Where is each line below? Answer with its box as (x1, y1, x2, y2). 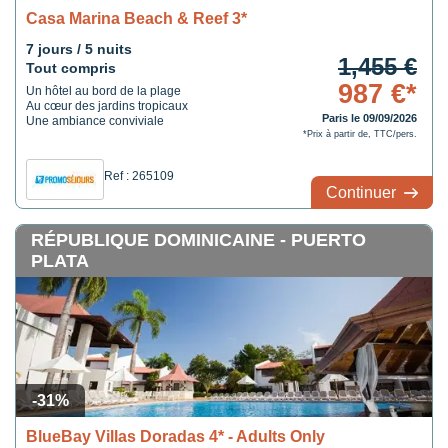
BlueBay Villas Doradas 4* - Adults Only (26, 428, 325, 445)
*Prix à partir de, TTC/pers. (302, 129, 417, 139)
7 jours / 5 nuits (26, 41, 132, 57)
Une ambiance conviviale (26, 114, 164, 128)
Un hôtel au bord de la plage (26, 84, 181, 98)
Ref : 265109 (104, 169, 174, 183)
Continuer (326, 184, 400, 201)
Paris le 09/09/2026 (321, 112, 417, 124)
